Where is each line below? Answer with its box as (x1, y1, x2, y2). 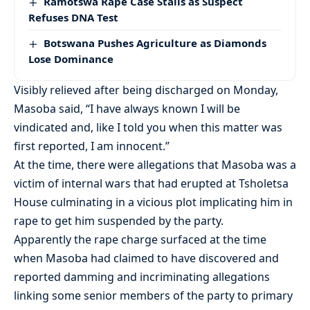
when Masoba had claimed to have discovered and (14, 250, 279, 266)
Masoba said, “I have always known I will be (14, 101, 240, 117)
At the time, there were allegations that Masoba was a (14, 157, 296, 173)
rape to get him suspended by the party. (14, 213, 224, 229)
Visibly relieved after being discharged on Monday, (14, 82, 278, 98)
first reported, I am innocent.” (14, 138, 170, 154)
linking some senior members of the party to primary (14, 288, 293, 304)
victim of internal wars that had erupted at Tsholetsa (14, 176, 289, 192)
